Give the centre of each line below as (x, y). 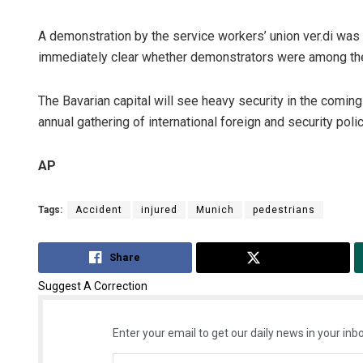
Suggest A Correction (93, 286)
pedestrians (284, 209)
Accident (99, 209)
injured (159, 209)
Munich (215, 209)
